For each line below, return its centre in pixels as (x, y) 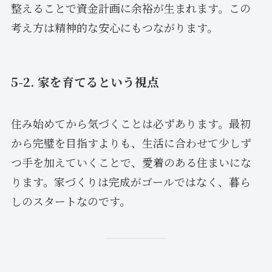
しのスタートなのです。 (70, 201)
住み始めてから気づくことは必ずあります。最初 (131, 124)
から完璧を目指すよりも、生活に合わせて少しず (131, 143)
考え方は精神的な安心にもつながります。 (114, 28)
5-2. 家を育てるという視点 (85, 81)
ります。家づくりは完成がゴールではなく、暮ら (131, 182)
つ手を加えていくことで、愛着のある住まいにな (131, 162)
